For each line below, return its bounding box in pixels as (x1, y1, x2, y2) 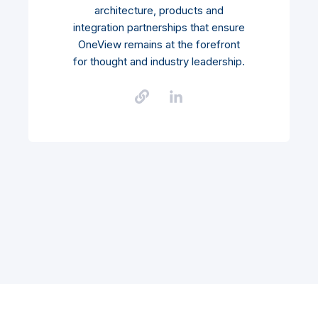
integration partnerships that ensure (73, 21, 245, 35)
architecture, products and (94, 4, 224, 18)
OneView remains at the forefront (78, 38, 240, 52)
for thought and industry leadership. (73, 55, 245, 69)
